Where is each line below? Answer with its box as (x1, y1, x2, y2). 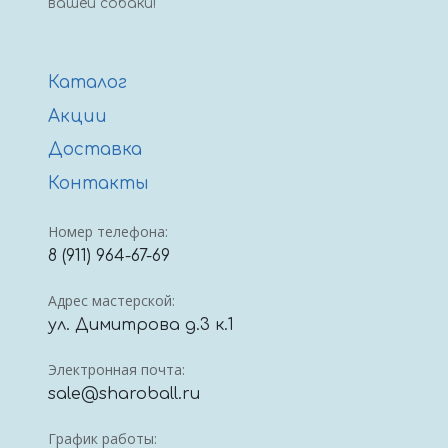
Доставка (48, 140, 142, 160)
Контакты (48, 173, 149, 193)
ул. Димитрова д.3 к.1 (48, 316, 234, 335)
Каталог (48, 73, 127, 93)
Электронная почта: (48, 360, 185, 380)
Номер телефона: (48, 222, 168, 242)
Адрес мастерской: (48, 291, 175, 311)
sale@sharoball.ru (48, 385, 200, 404)
